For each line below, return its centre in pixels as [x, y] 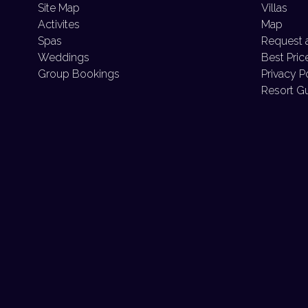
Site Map [59, 8]
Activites [59, 24]
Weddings [64, 57]
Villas [274, 8]
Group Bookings [79, 74]
